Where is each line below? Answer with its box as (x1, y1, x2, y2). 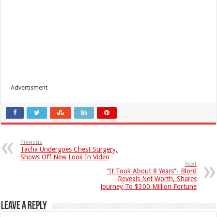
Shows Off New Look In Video (20, 153, 110, 161)
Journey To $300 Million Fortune (100, 182, 197, 190)
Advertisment (11, 83, 48, 91)
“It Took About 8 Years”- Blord (106, 167, 197, 175)
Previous (20, 139, 43, 145)
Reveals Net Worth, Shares (117, 174, 197, 183)
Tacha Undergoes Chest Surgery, (20, 145, 118, 153)
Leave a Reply (1, 200, 47, 212)
